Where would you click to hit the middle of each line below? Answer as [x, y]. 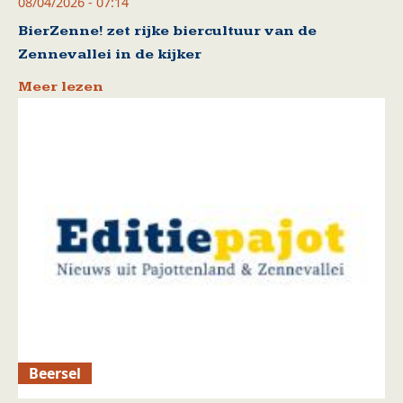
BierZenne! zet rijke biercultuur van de [167, 31]
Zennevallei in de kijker [110, 54]
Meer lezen [61, 86]
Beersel [55, 373]
